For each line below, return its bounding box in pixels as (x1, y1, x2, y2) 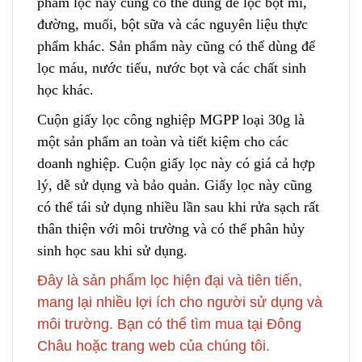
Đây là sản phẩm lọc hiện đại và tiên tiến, (37, 271, 302, 288)
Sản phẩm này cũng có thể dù (105, 37, 283, 54)
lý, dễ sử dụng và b (37, 176, 150, 193)
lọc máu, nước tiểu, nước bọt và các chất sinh (37, 59, 306, 76)
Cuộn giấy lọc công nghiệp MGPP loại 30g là (37, 111, 305, 128)
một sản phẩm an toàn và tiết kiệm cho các (37, 133, 288, 149)
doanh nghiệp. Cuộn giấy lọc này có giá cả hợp (37, 154, 315, 171)
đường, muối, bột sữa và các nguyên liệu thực (37, 15, 308, 32)
